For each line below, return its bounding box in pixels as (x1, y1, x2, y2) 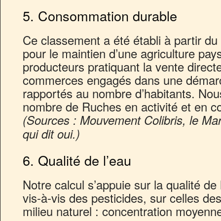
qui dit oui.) (23, 125, 80, 142)
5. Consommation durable (23, 5, 177, 25)
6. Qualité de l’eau (23, 150, 131, 170)
